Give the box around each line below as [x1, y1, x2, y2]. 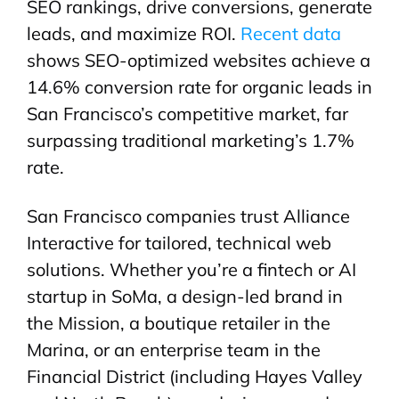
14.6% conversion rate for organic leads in [27, 76, 372, 99]
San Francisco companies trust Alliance [27, 205, 350, 228]
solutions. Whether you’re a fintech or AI [27, 258, 356, 281]
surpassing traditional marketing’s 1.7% [27, 129, 354, 152]
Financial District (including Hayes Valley [27, 365, 362, 388]
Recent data [240, 22, 341, 45]
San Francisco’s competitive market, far [27, 102, 348, 126]
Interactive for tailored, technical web [27, 232, 331, 255]
